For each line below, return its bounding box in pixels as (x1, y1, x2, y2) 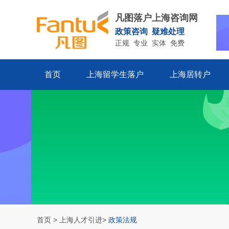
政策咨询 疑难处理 (115, 27, 185, 36)
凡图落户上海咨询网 (115, 13, 198, 23)
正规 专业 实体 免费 (115, 39, 185, 47)
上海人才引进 (59, 216, 102, 224)
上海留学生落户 (86, 70, 144, 79)
